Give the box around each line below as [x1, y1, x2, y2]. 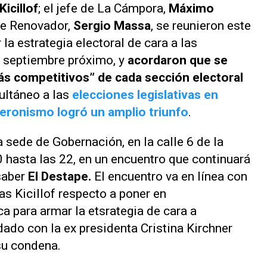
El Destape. [28, 169, 94, 184]
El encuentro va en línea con [94, 169, 247, 184]
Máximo [166, 1, 214, 15]
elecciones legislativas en [72, 88, 218, 102]
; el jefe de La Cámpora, [38, 1, 166, 15]
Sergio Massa [73, 18, 151, 33]
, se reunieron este [151, 18, 251, 33]
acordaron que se [128, 53, 228, 67]
